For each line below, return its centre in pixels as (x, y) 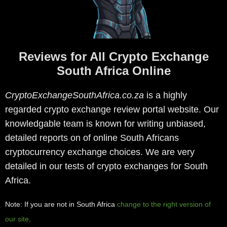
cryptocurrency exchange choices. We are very (100, 152)
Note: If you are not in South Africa (61, 204)
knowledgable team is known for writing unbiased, (105, 124)
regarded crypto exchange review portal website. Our (112, 110)
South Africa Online (113, 71)
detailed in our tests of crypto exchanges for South (106, 166)
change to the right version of (164, 204)
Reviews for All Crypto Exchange (113, 57)
